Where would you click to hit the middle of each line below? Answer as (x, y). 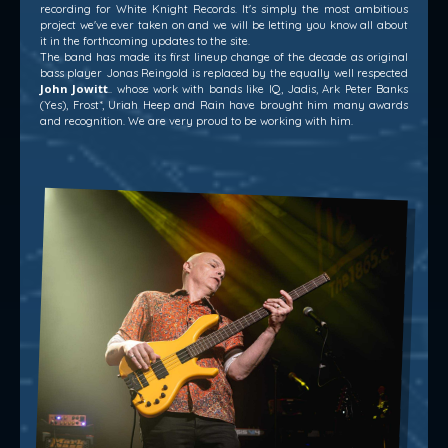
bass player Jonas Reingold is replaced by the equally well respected (224, 73)
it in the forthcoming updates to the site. (145, 41)
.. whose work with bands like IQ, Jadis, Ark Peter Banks (258, 89)
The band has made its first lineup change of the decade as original (224, 57)
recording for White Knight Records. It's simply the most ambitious (224, 9)
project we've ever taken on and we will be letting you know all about (224, 25)
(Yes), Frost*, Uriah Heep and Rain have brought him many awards (224, 105)
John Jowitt (74, 89)
